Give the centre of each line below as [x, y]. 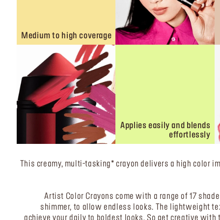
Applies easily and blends [165, 125]
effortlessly [190, 135]
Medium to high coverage [67, 36]
